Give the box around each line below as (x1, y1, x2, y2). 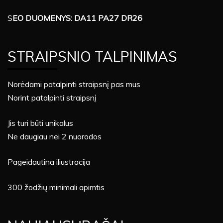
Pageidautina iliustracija (7, 157, 90, 167)
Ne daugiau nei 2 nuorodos (7, 131, 102, 142)
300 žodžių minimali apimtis (7, 182, 105, 193)
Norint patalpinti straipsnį (7, 93, 97, 103)
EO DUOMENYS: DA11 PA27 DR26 (12, 13, 142, 23)
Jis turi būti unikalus (7, 118, 73, 128)
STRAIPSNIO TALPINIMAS (7, 48, 177, 66)
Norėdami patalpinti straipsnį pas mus (7, 79, 140, 90)
